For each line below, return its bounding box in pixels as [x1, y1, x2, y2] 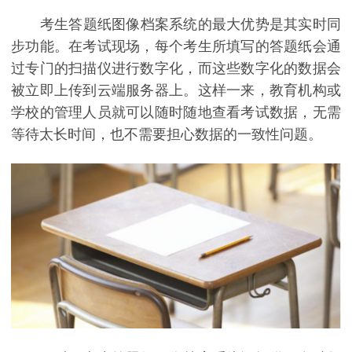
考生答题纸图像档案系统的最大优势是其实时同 [11, 16, 341, 32]
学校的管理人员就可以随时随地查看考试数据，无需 [11, 104, 341, 120]
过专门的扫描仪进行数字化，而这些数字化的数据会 [11, 60, 341, 76]
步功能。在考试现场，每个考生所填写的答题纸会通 [11, 38, 341, 54]
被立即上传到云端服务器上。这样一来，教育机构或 [11, 82, 341, 98]
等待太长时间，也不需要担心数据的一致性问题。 [11, 126, 322, 142]
